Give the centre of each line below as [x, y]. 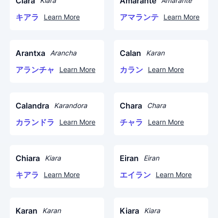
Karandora [71, 105]
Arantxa [30, 53]
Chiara [28, 158]
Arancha [63, 53]
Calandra [32, 106]
